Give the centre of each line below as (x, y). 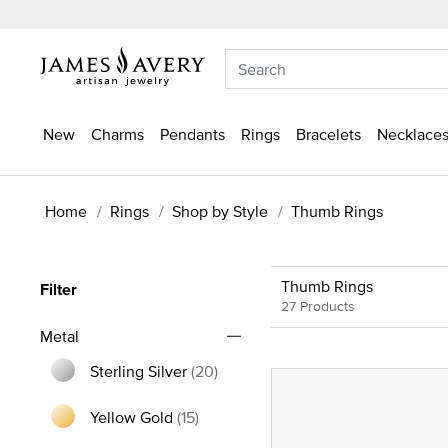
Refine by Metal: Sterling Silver (196, 393)
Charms (117, 134)
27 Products (317, 305)
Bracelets (328, 134)
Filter (58, 289)
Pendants (192, 134)
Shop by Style (220, 210)
